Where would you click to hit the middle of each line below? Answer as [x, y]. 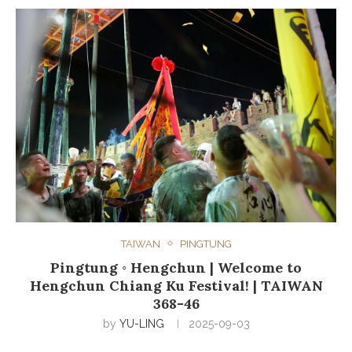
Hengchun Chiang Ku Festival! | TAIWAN [176, 285]
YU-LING [141, 323]
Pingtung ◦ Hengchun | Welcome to [176, 267]
